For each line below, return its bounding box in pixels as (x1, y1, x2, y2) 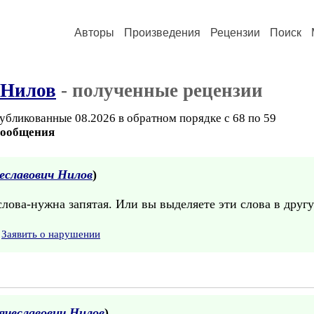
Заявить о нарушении (1, 228, 100, 240)
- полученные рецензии (56, 80, 263, 101)
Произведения (124, 27, 200, 39)
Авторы (74, 27, 114, 39)
